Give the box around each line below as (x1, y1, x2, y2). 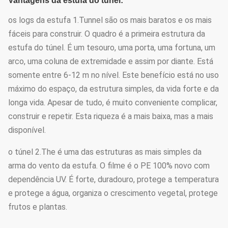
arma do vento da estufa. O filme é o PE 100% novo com (8, 161, 210, 170)
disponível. (8, 125, 46, 135)
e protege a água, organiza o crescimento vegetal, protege (8, 188, 218, 198)
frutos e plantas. (8, 202, 67, 212)
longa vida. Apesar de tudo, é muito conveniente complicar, (8, 98, 217, 107)
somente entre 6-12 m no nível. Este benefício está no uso (8, 70, 219, 80)
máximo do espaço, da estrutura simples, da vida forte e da (8, 84, 219, 94)
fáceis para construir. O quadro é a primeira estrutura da (8, 29, 205, 39)
